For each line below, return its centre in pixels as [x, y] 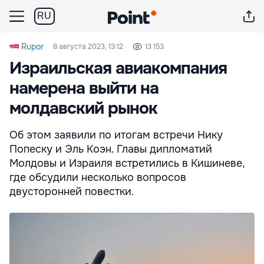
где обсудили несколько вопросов [98, 177]
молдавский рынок [83, 108]
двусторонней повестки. [72, 192]
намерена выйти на [84, 88]
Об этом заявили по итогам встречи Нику [116, 135]
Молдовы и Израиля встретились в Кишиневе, [127, 163]
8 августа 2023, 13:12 [88, 47]
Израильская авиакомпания [118, 68]
